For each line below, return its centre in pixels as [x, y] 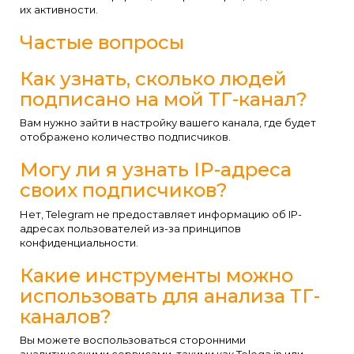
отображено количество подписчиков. [125, 137]
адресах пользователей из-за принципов [130, 228]
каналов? [66, 316]
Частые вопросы [102, 42]
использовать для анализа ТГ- [170, 296]
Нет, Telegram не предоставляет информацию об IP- [161, 214]
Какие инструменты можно [156, 275]
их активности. [59, 9]
